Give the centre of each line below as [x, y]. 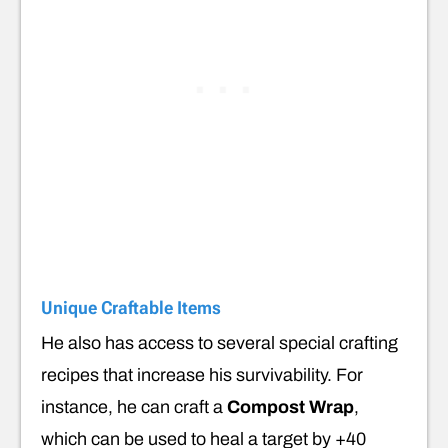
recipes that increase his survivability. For [202, 375]
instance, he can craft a [134, 407]
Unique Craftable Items [131, 308]
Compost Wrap [290, 407]
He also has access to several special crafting [219, 343]
